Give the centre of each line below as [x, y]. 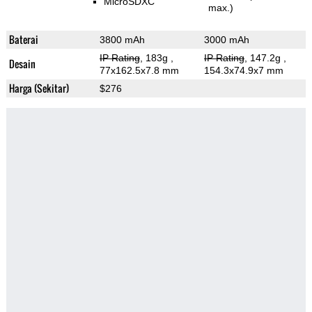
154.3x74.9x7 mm [243, 71]
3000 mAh [226, 40]
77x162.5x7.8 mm [139, 71]
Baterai [23, 40]
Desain [22, 64]
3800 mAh [122, 40]
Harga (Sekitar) [39, 88]
